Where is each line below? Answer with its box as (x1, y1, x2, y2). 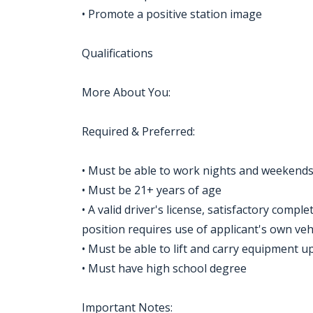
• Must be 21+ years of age (82, 182, 221, 198)
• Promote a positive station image (82, 6, 262, 22)
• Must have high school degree (82, 261, 247, 276)
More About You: (82, 85, 170, 100)
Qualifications (82, 45, 153, 61)
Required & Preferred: (82, 124, 195, 139)
